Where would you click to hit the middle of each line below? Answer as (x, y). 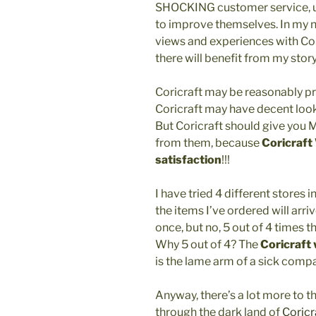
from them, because (208, 143)
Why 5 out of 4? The (208, 245)
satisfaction (188, 160)
